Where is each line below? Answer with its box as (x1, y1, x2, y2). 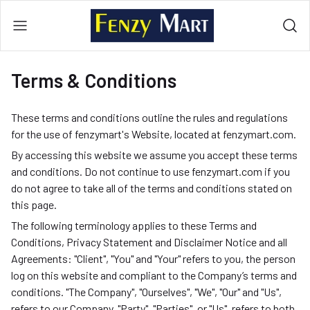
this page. (11, 198, 57, 211)
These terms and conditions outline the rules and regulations (11, 111, 288, 124)
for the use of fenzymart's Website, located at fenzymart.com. (11, 127, 296, 140)
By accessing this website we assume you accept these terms (11, 148, 298, 161)
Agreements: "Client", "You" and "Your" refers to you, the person (11, 252, 295, 265)
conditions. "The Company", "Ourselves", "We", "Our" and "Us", (11, 285, 282, 298)
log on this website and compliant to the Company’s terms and (11, 268, 297, 282)
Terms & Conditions (11, 69, 176, 92)
